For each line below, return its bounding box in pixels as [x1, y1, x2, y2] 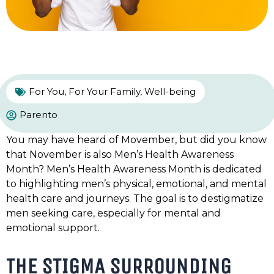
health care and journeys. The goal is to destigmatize [6, 193, 264, 205]
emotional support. [6, 222, 102, 234]
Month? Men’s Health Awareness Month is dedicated [6, 163, 262, 176]
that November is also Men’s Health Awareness [6, 149, 234, 161]
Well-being [144, 86, 196, 98]
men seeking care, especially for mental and [6, 207, 221, 220]
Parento [20, 109, 57, 121]
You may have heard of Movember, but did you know [6, 134, 267, 146]
